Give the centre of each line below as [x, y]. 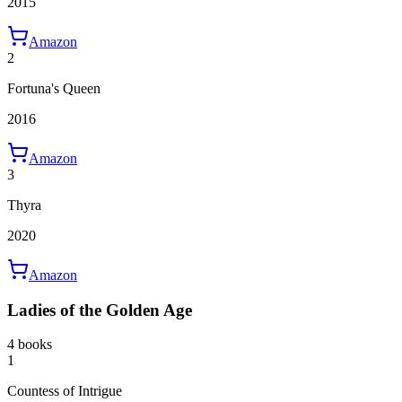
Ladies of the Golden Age [100, 310]
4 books [30, 345]
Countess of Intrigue [65, 391]
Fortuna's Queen [54, 88]
